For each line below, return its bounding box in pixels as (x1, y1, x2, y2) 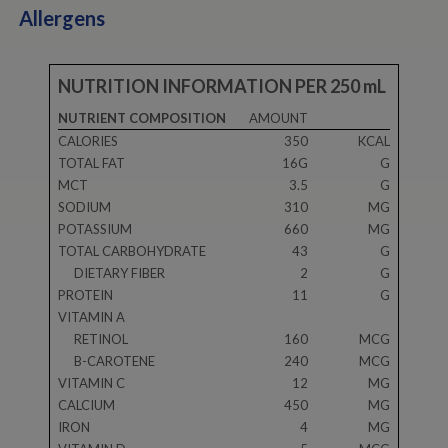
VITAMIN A (58, 309, 125, 326)
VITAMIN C (58, 375, 125, 392)
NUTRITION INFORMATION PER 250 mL (58, 75, 386, 98)
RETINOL (74, 331, 128, 348)
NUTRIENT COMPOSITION (58, 110, 226, 127)
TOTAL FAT (58, 155, 125, 172)
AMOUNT (249, 110, 308, 127)
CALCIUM (58, 397, 115, 414)
